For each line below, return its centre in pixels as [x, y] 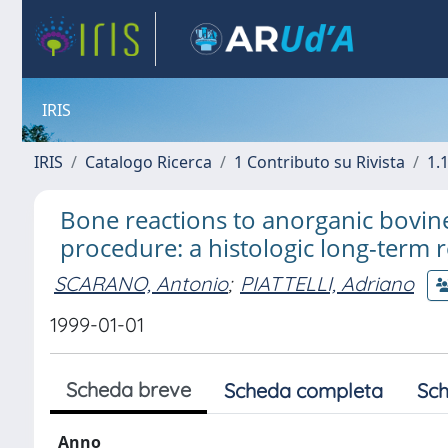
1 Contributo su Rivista [319, 162]
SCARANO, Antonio [141, 283]
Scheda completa [303, 390]
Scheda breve [128, 389]
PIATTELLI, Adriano [327, 283]
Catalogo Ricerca [148, 162]
